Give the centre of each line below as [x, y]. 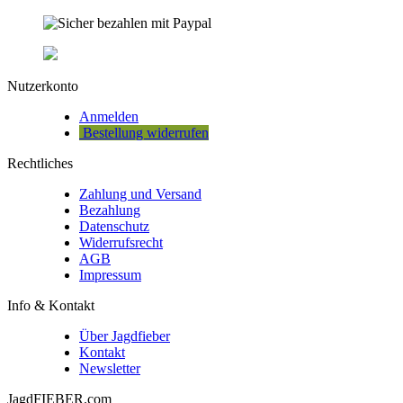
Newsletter [110, 368]
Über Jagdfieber [125, 336]
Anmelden [109, 116]
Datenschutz [114, 226]
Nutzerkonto [43, 85]
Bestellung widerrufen [144, 132]
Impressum [110, 274]
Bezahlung [110, 210]
